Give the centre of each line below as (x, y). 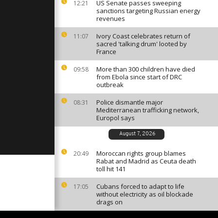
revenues (111, 18)
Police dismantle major (130, 102)
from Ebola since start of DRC (139, 77)
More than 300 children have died (146, 69)
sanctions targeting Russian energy (148, 11)
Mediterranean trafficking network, (148, 110)
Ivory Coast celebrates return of (143, 36)
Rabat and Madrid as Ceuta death (146, 161)
